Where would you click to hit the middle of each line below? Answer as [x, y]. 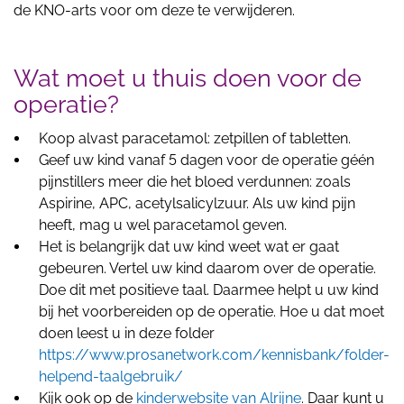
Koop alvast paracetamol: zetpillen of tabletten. [195, 138]
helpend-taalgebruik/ [111, 376]
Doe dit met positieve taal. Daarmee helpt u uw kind [209, 290]
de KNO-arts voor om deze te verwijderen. [154, 10]
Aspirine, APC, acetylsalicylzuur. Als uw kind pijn [197, 203]
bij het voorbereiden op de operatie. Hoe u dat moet [211, 312]
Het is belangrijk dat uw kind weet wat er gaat [189, 247]
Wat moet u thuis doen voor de [188, 78]
